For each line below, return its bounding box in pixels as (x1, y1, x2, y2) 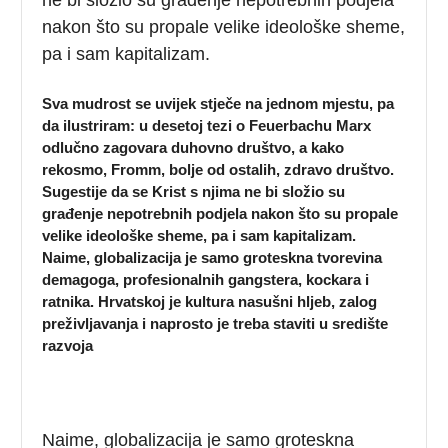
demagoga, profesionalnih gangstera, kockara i (42, 270, 370, 288)
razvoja (42, 336, 94, 354)
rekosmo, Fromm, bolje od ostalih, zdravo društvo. (42, 160, 395, 178)
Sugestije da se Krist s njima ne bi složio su (42, 182, 346, 200)
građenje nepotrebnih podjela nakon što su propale (42, 204, 399, 222)
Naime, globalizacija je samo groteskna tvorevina (42, 248, 383, 266)
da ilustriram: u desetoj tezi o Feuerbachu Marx (42, 116, 372, 134)
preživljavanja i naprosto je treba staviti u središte (42, 314, 389, 332)
